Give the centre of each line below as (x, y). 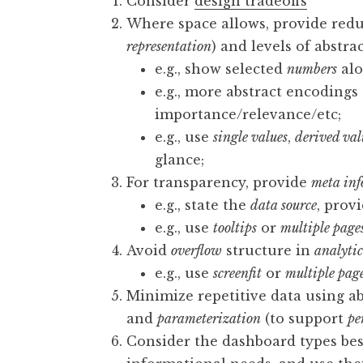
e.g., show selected (221, 69)
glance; (179, 160)
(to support (304, 319)
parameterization (209, 319)
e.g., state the (203, 205)
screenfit (237, 273)
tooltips (235, 228)
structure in (268, 251)
